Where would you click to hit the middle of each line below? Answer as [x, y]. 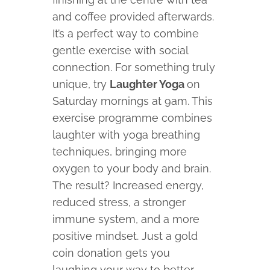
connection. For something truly [134, 67]
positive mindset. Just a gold [125, 236]
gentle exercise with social [121, 51]
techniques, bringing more [120, 152]
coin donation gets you [111, 253]
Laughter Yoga [149, 84]
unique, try [81, 84]
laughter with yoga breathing [127, 135]
